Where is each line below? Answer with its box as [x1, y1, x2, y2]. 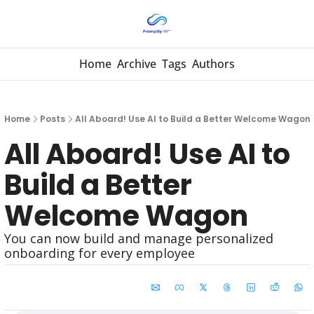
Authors [192, 56, 235, 71]
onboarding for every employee [4, 245, 195, 261]
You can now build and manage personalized [4, 230, 273, 247]
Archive [117, 56, 156, 71]
